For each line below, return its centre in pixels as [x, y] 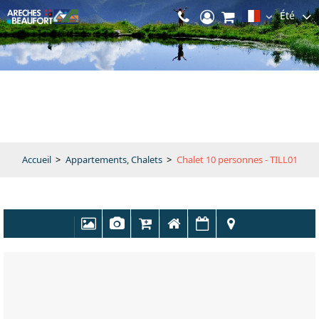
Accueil [36, 159]
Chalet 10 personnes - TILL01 [237, 159]
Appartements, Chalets [114, 159]
